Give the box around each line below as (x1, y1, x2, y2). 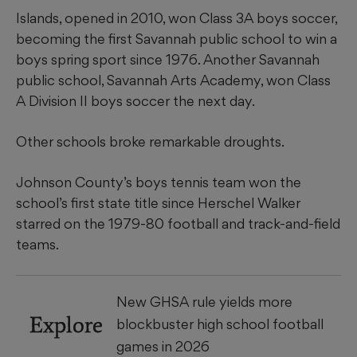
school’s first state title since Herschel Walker (16, 194, 300, 212)
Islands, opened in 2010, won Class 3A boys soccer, (16, 10, 337, 27)
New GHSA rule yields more (116, 293, 292, 311)
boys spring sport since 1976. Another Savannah (16, 51, 320, 69)
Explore (29, 311, 103, 339)
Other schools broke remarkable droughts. (16, 133, 284, 151)
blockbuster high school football (116, 316, 324, 333)
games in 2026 (116, 338, 210, 355)
